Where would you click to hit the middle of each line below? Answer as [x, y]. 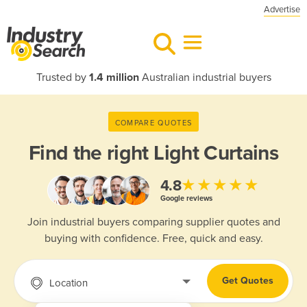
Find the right [91, 153]
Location [68, 283]
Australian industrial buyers [205, 77]
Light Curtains [216, 153]
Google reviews [186, 198]
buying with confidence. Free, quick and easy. [153, 239]
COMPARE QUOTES [153, 123]
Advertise [282, 10]
